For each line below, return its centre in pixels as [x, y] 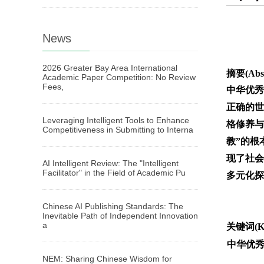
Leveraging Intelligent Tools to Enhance [116, 120]
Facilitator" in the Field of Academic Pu [114, 173]
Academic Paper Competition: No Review [119, 77]
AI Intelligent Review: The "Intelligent [110, 163]
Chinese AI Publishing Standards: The [113, 206]
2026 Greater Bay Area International [110, 68]
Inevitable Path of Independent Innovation [120, 216]
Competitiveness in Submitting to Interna [118, 130]
